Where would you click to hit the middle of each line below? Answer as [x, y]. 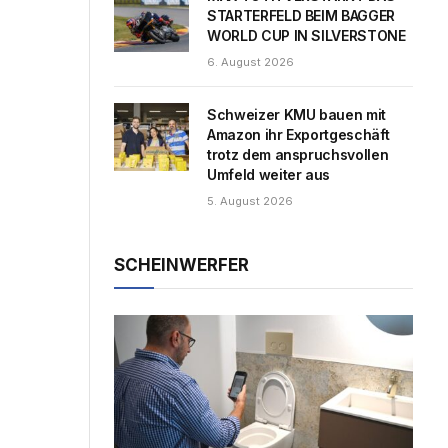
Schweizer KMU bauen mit [296, 114]
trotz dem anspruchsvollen [298, 154]
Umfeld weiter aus [269, 174]
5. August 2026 [250, 200]
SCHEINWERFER [181, 264]
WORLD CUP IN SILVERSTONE [306, 35]
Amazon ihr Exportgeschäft [298, 134]
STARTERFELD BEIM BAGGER [301, 15]
